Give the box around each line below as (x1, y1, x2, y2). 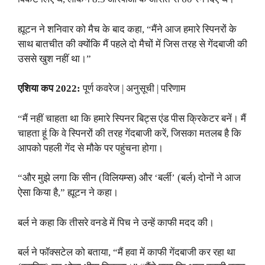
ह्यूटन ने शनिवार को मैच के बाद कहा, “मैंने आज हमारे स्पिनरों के (18, 23, 237, 35)
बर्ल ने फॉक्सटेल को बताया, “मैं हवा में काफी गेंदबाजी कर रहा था (18, 247, 235, 258)
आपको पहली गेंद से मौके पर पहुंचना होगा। (18, 142, 163, 154)
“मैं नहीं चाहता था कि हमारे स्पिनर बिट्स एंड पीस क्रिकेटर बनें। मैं (18, 112, 246, 124)
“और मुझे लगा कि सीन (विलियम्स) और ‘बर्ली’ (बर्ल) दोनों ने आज (18, 172, 241, 183)
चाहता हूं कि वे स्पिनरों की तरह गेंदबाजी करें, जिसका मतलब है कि (18, 127, 241, 139)
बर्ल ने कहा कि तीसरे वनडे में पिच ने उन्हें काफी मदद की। (18, 216, 214, 228)
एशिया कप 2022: (18, 83, 83, 94)
